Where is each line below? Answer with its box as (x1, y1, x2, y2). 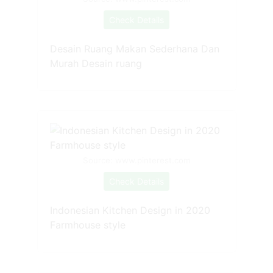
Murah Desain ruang (49, 57, 142, 69)
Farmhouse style (49, 218, 126, 231)
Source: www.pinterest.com (82, 155, 191, 165)
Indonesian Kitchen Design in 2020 (49, 204, 210, 216)
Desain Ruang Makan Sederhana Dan (49, 42, 219, 55)
